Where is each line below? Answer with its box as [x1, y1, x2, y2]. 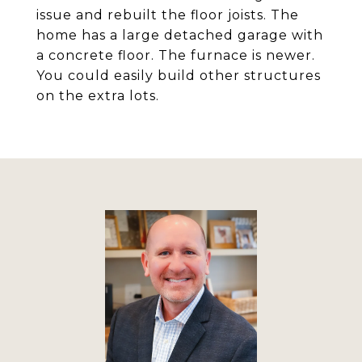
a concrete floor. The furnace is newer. [36, 48, 315, 63]
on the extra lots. [36, 88, 159, 103]
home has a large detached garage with [36, 27, 323, 43]
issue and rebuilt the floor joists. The [36, 7, 299, 23]
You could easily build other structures [36, 68, 321, 83]
